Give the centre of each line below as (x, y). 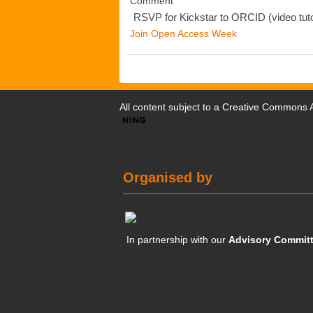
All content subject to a (171, 107)
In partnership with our (178, 240)
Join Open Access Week (183, 34)
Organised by (168, 177)
